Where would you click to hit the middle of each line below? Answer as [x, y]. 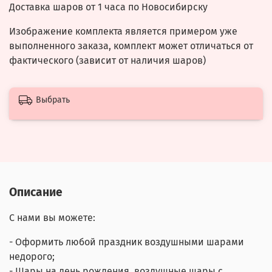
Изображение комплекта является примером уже [123, 31]
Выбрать [53, 100]
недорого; [32, 256]
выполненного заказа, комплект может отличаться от [131, 46]
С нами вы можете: [52, 217]
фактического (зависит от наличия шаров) [107, 60]
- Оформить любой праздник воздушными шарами [127, 242]
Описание [36, 192]
